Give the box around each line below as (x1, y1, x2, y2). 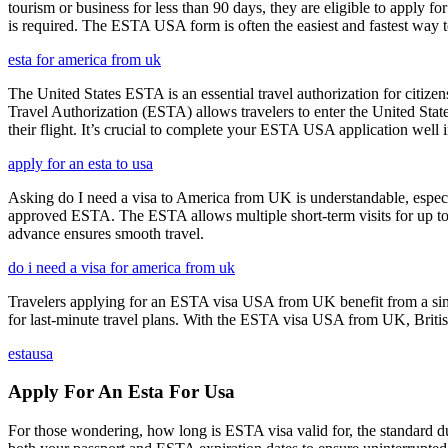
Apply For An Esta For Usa (8, 381, 235, 403)
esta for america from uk (8, 50, 161, 68)
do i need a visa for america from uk (8, 258, 235, 276)
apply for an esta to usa (8, 154, 153, 172)
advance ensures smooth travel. (8, 224, 204, 242)
